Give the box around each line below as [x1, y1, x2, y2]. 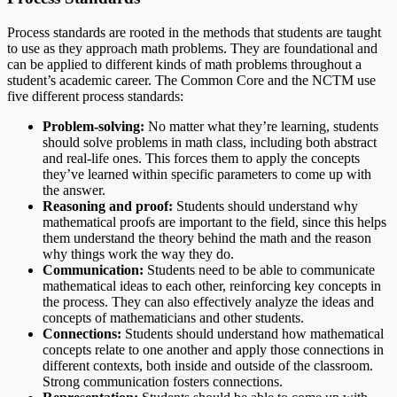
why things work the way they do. [43, 245, 234, 261]
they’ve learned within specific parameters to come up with [43, 166, 371, 182]
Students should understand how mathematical [121, 325, 384, 341]
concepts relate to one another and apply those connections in [43, 341, 384, 357]
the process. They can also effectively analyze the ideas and [43, 293, 374, 309]
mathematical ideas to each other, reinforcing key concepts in [43, 277, 381, 293]
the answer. [43, 182, 105, 198]
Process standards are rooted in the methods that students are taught [7, 24, 381, 40]
